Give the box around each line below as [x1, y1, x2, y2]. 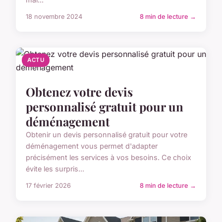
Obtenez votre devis [26, 84, 133, 100]
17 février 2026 [26, 182, 71, 189]
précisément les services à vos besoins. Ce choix [26, 153, 191, 162]
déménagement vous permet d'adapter [26, 142, 158, 150]
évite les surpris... [26, 165, 84, 173]
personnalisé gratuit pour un [26, 99, 183, 114]
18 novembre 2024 [26, 13, 82, 20]
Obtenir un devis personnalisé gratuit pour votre [26, 130, 187, 139]
